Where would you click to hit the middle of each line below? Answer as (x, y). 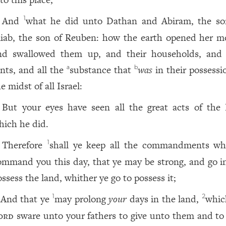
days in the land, (164, 199)
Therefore (24, 145)
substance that (102, 70)
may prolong (82, 199)
